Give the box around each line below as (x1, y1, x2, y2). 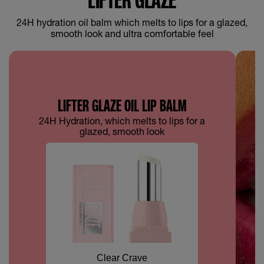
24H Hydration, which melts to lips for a (39, 115, 206, 127)
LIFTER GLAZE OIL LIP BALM (58, 95, 187, 116)
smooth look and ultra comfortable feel (50, 28, 214, 39)
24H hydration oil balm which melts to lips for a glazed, (16, 16, 247, 28)
